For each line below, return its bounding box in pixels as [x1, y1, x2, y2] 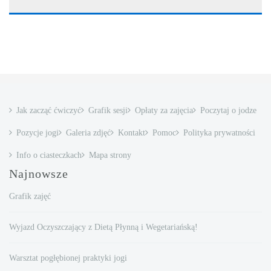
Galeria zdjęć [66, 128, 111, 137]
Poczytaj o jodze [200, 106, 256, 115]
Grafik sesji [88, 106, 128, 115]
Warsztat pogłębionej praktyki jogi [9, 253, 127, 263]
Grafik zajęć [9, 192, 51, 201]
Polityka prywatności [183, 128, 255, 137]
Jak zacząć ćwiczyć [16, 106, 81, 115]
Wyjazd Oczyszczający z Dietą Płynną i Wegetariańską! [9, 223, 198, 232]
